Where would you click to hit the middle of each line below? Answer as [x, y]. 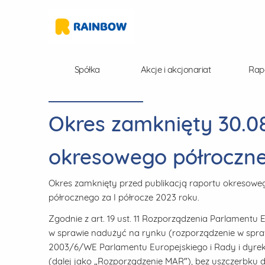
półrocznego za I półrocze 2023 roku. [124, 197]
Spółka [87, 70]
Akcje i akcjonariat [176, 70]
